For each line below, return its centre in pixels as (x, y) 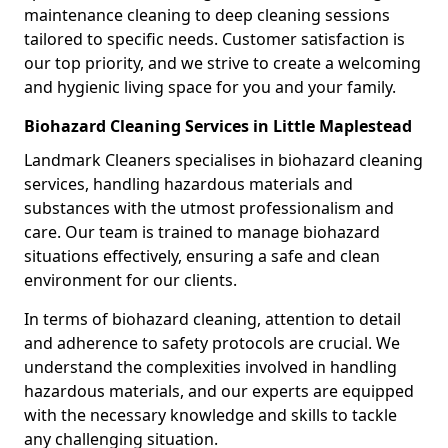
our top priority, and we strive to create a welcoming (222, 62)
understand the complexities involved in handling (210, 366)
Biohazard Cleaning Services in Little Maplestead (218, 125)
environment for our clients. (130, 279)
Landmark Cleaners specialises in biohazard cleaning (223, 159)
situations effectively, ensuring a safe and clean (202, 255)
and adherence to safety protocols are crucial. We (212, 342)
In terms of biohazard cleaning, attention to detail (212, 318)
